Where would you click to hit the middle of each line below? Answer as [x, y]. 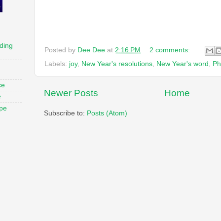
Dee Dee [91, 50]
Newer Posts [71, 93]
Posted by [61, 50]
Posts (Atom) [107, 113]
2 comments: [170, 50]
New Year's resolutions [117, 64]
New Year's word [183, 64]
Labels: [57, 64]
